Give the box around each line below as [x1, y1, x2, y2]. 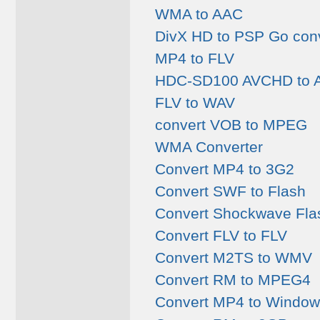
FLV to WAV [155, 94, 235, 111]
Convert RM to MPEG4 [155, 271, 311, 288]
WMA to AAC [155, 6, 243, 22]
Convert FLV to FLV [155, 227, 287, 244]
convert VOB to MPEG [155, 116, 307, 133]
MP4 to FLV [155, 50, 234, 66]
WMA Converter [155, 139, 263, 155]
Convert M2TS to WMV [155, 249, 312, 266]
